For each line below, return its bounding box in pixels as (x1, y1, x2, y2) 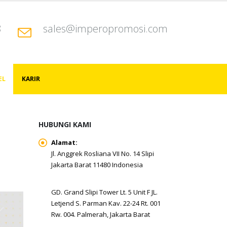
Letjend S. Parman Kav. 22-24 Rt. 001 (51, 199, 161, 208)
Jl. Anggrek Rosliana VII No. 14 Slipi (51, 149, 154, 158)
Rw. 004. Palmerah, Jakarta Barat (51, 210, 150, 219)
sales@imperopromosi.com (43, 22, 168, 35)
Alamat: (51, 138, 78, 147)
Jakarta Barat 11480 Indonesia (51, 160, 143, 169)
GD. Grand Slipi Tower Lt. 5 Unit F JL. (51, 187, 158, 197)
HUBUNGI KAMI (39, 120, 91, 129)
